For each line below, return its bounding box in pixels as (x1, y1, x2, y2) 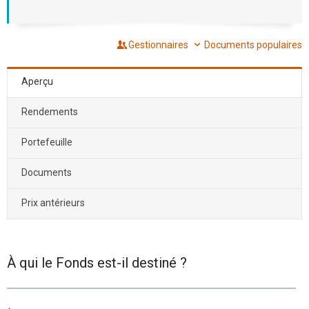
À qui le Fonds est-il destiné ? (7, 254, 187, 271)
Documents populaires (204, 39, 302, 50)
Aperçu (21, 75, 53, 87)
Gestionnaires (128, 39, 191, 50)
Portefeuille (21, 136, 72, 148)
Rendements (21, 106, 78, 117)
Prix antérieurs (21, 197, 85, 208)
